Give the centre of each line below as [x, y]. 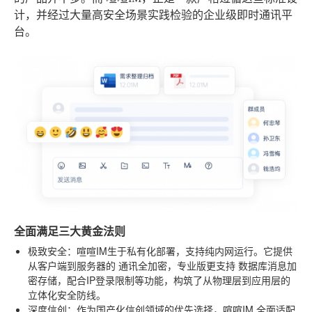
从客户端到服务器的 [73, 265]
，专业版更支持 [203, 265]
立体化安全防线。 [67, 294]
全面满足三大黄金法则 [70, 231]
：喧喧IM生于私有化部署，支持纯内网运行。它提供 [180, 250]
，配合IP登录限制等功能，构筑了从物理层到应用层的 [174, 280]
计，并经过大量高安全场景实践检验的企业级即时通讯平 [153, 15]
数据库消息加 [267, 265]
